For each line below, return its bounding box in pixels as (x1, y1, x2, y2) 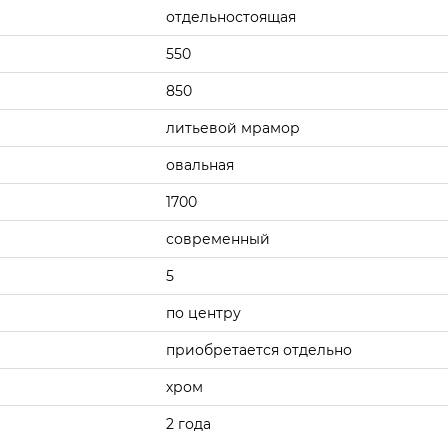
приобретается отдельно (166, 341, 352, 359)
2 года (166, 415, 211, 433)
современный (166, 230, 270, 248)
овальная (166, 156, 234, 174)
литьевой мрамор (166, 119, 300, 137)
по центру (166, 304, 241, 322)
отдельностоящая (166, 8, 296, 26)
